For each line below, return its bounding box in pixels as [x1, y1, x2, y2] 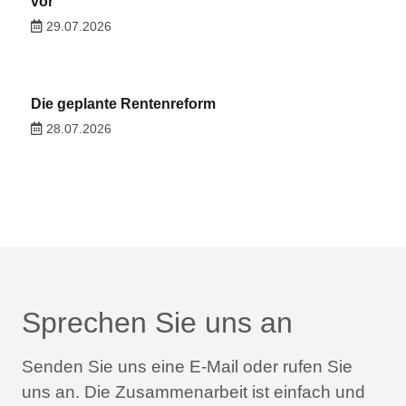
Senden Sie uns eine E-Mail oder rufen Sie [22, 356, 353, 376]
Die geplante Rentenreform [30, 96, 216, 112]
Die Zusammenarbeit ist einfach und [80, 382, 365, 401]
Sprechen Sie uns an [22, 305, 293, 339]
